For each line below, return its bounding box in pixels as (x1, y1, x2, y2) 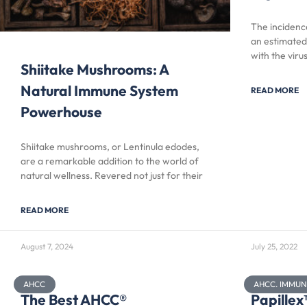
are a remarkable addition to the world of (21, 154, 199, 167)
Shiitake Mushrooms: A (21, 60, 169, 78)
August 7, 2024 (21, 241, 73, 251)
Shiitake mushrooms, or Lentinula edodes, (21, 140, 199, 153)
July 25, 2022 (251, 241, 297, 251)
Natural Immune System (21, 81, 178, 99)
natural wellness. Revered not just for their (21, 169, 203, 182)
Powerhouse (21, 102, 102, 121)
